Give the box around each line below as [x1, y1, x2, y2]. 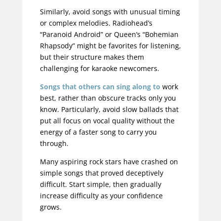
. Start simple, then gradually [65, 180, 161, 189]
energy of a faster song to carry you [39, 127, 157, 137]
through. [39, 139, 69, 148]
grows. [39, 202, 62, 212]
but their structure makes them [39, 52, 144, 62]
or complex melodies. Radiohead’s [39, 18, 152, 28]
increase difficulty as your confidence [39, 191, 163, 201]
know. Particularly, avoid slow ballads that [39, 105, 179, 114]
